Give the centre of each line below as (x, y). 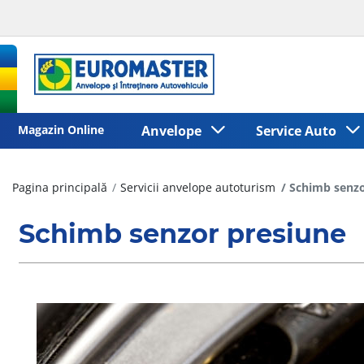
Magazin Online (61, 129)
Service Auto (299, 130)
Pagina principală (60, 187)
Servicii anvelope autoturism (198, 187)
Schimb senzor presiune (182, 233)
